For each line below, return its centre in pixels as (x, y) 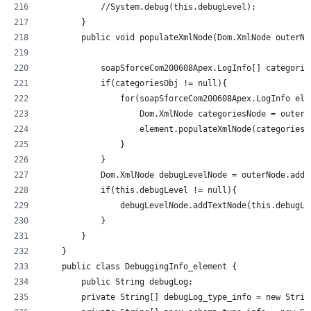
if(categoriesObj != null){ (135, 83)
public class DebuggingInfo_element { (140, 266)
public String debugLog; (118, 281)
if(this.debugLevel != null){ (140, 190)
